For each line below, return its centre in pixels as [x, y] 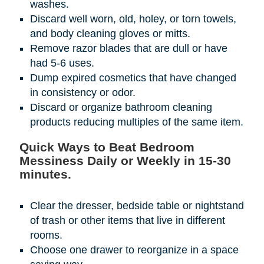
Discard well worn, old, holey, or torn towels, [133, 19]
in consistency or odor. [82, 93]
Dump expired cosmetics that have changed [133, 78]
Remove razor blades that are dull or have [128, 49]
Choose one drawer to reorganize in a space [134, 250]
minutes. [45, 174]
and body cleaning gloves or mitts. [110, 34]
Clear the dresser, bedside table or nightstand [137, 206]
